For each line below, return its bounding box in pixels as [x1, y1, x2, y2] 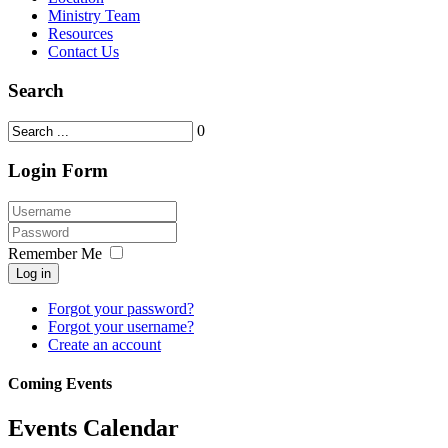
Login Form [8, 160, 108, 182]
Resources [48, 25, 113, 43]
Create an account [48, 336, 161, 354]
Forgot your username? [48, 318, 194, 336]
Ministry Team [48, 7, 140, 25]
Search [8, 80, 64, 102]
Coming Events [8, 375, 112, 393]
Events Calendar [8, 414, 179, 441]
